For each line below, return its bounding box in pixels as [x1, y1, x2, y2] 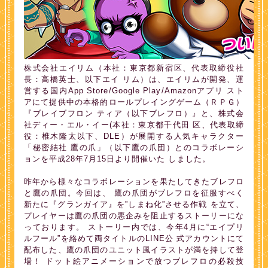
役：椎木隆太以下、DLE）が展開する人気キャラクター [24, 132, 244, 141]
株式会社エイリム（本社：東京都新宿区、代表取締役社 [24, 63, 244, 72]
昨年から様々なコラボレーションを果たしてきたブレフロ [24, 177, 244, 186]
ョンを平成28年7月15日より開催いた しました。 [24, 154, 211, 163]
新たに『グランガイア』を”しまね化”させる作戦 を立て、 [24, 200, 244, 209]
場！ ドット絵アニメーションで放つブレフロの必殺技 [24, 257, 244, 266]
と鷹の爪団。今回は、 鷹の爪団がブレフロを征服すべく [24, 188, 244, 197]
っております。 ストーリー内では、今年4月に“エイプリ [24, 223, 244, 232]
